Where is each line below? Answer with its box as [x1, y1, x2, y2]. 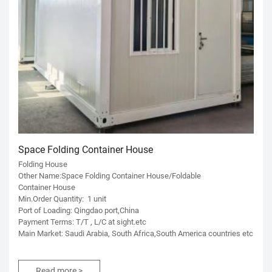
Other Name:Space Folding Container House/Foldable [18, 170, 201, 182]
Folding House [18, 158, 67, 170]
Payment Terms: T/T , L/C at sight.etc [18, 216, 146, 228]
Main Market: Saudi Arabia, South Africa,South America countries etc [18, 228, 253, 239]
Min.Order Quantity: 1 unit [18, 193, 106, 205]
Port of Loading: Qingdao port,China [18, 205, 139, 216]
